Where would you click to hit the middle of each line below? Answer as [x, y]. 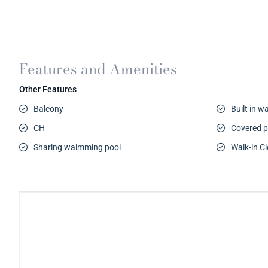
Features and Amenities [98, 69]
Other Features [48, 89]
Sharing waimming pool [77, 147]
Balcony [48, 109]
